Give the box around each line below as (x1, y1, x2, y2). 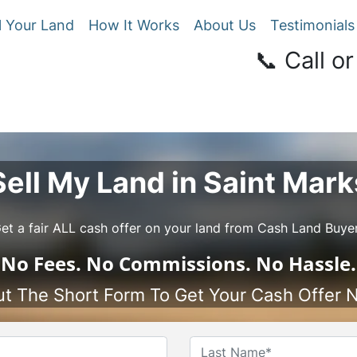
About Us (194, 17, 256, 33)
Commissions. (114, 250, 256, 277)
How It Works (88, 17, 179, 33)
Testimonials (270, 17, 355, 33)
